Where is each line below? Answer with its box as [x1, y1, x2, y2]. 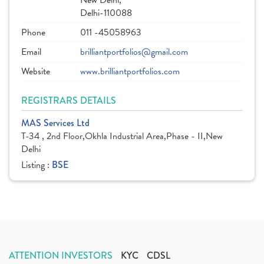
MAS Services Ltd [21, 116, 90, 130]
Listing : [21, 158, 52, 172]
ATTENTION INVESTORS [9, 249, 113, 262]
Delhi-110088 [80, 6, 132, 20]
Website [21, 64, 50, 78]
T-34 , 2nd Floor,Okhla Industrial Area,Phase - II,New [21, 129, 223, 143]
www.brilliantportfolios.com [80, 64, 180, 78]
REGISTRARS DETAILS [21, 94, 116, 107]
